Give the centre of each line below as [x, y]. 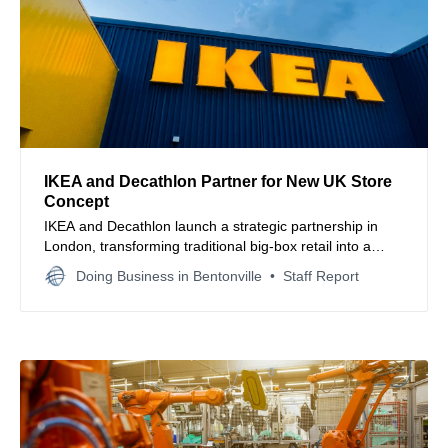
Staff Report [321, 275]
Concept [76, 201]
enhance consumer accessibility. [146, 285]
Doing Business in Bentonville [169, 275]
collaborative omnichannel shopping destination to [202, 265]
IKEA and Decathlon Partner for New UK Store [218, 181]
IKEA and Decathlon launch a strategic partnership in [211, 225]
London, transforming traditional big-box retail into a [207, 245]
